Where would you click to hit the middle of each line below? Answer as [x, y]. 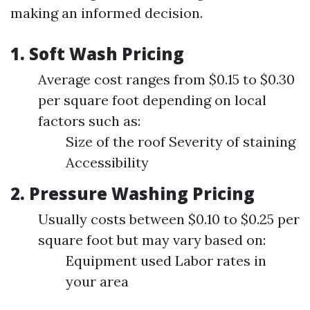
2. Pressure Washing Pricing [133, 193]
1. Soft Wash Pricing [97, 54]
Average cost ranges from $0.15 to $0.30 [166, 79]
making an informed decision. [107, 13]
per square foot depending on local [152, 100]
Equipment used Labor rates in [166, 261]
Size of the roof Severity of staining [181, 142]
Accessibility [107, 162]
